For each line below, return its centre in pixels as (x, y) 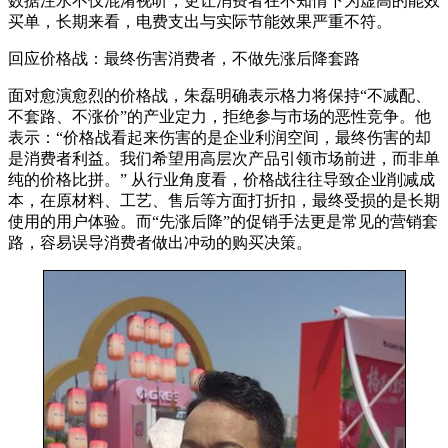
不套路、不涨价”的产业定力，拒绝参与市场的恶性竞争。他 (219, 116)
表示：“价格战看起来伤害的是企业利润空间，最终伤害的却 (219, 137)
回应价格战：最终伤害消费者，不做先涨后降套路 (184, 58)
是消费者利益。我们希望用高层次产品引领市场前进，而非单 (224, 158)
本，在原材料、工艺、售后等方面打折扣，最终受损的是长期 (224, 200)
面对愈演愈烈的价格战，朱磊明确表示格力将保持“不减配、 (219, 95)
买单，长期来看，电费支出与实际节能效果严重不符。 (200, 21)
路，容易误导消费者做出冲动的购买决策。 (160, 242)
